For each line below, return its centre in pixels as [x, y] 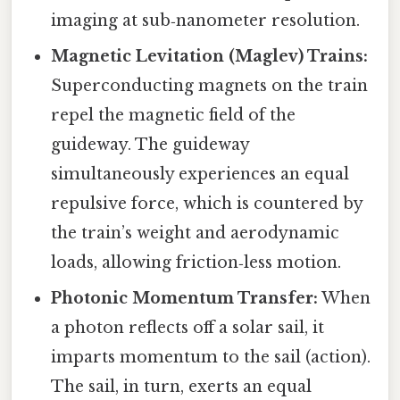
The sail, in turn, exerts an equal [182, 387]
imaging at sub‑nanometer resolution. [206, 21]
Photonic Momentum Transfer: [185, 299]
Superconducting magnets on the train [210, 86]
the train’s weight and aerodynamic [196, 233]
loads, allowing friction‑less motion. [196, 263]
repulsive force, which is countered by [207, 204]
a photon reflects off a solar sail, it [188, 328]
